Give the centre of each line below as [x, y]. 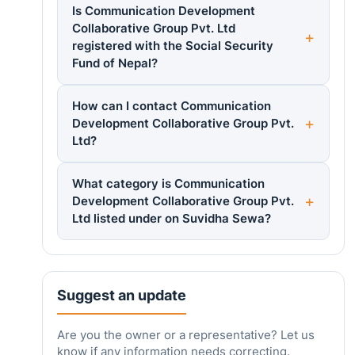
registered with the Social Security [172, 46]
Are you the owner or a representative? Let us [185, 336]
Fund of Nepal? [115, 63]
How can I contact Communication [171, 106]
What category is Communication [168, 184]
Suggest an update [121, 296]
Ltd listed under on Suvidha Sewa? [171, 219]
